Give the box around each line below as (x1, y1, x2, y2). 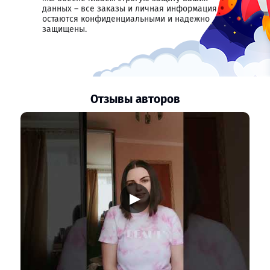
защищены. (42, 24, 87, 34)
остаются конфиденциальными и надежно (42, 14, 210, 24)
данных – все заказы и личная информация (42, 4, 217, 14)
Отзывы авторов (90, 92, 180, 106)
